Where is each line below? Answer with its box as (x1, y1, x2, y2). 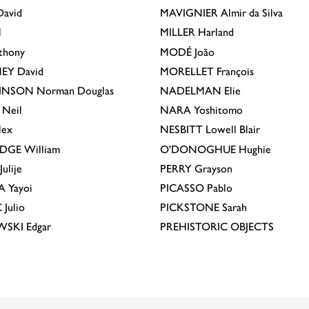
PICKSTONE (160, 201, 219, 215)
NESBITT (160, 123, 203, 137)
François (214, 64, 254, 78)
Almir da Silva (218, 6, 283, 20)
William (21, 142, 60, 156)
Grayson (192, 161, 232, 175)
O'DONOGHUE (160, 142, 236, 156)
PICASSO (160, 181, 204, 195)
